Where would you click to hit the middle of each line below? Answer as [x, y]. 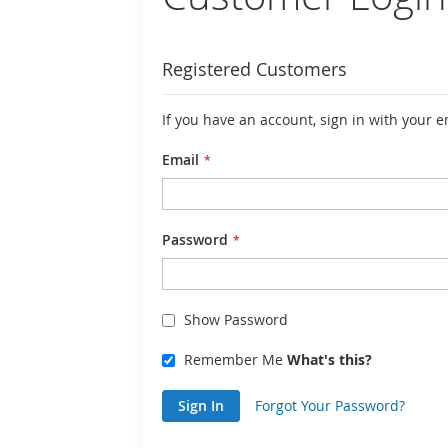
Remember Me [233, 359]
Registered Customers [254, 69]
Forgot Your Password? [330, 405]
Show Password [236, 319]
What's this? [329, 359]
